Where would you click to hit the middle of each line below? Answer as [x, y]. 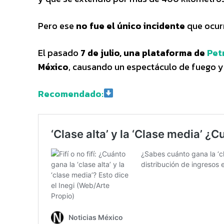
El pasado [59, 52]
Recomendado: [71, 93]
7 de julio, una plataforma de [144, 52]
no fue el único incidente [130, 25]
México [53, 66]
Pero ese [57, 25]
